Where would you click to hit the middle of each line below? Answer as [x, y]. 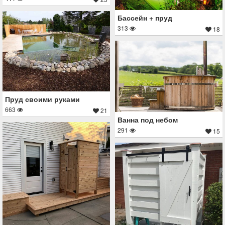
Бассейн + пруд [145, 17]
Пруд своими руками [42, 99]
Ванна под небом [148, 120]
